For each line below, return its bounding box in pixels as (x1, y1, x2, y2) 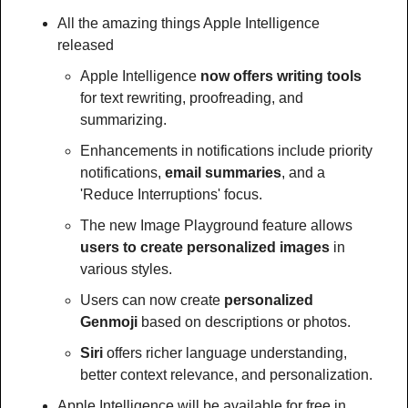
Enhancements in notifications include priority (80, 143, 372, 158)
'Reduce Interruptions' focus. (80, 187, 262, 202)
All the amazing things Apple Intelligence (57, 15, 320, 31)
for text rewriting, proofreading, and (80, 90, 303, 106)
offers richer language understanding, (107, 345, 347, 361)
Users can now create (80, 292, 224, 308)
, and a (281, 165, 325, 180)
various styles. (80, 261, 172, 277)
